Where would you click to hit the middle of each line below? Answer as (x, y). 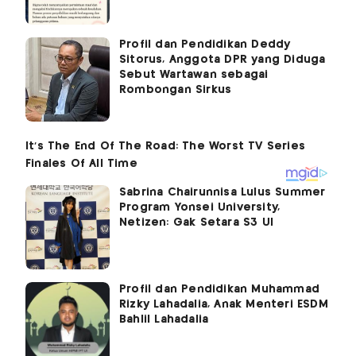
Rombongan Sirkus (176, 89)
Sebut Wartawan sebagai (194, 74)
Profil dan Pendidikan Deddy (205, 44)
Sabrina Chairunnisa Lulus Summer (222, 192)
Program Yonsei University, (200, 207)
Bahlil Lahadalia (164, 319)
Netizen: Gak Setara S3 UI (196, 222)
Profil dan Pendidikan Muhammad (219, 289)
